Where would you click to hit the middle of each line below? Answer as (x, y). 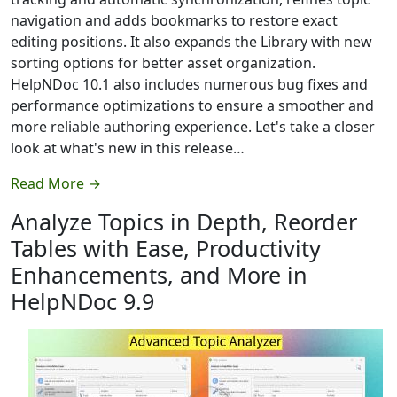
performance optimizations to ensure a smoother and (192, 105)
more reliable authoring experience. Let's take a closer (193, 126)
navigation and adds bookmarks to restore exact (174, 20)
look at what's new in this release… (128, 148)
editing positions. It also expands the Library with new (191, 41)
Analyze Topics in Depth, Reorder (184, 221)
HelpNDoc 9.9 (82, 301)
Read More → (56, 183)
